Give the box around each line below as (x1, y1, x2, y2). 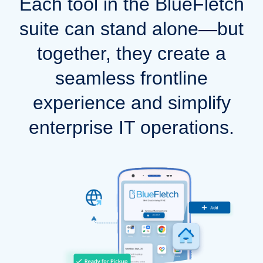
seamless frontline (55, 67, 208, 89)
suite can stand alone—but (19, 18, 244, 39)
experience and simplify (32, 92, 231, 113)
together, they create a (37, 42, 226, 64)
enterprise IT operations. (29, 116, 234, 138)
